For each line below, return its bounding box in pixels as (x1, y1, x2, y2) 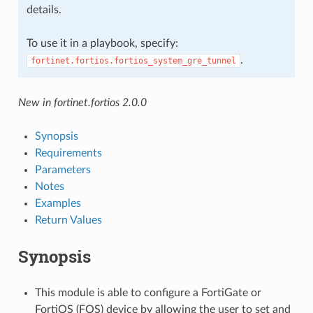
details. (26, 3, 61, 15)
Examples (34, 197, 81, 209)
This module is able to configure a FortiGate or (34, 286, 261, 298)
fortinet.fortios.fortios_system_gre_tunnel (30, 55, 236, 66)
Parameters (34, 163, 91, 175)
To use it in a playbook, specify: (26, 37, 178, 49)
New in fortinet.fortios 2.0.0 (17, 96, 147, 108)
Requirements (34, 147, 102, 159)
